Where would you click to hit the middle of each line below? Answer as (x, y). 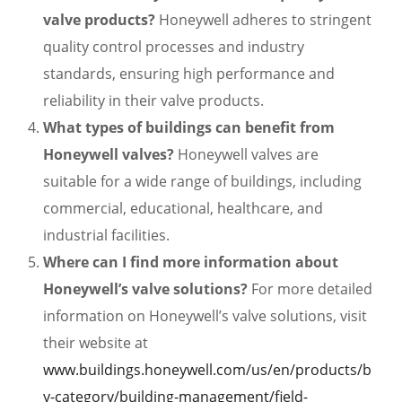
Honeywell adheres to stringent (263, 20)
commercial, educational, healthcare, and (183, 209)
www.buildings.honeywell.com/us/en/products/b (207, 370)
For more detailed (310, 289)
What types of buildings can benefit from (189, 128)
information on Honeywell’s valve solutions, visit (205, 316)
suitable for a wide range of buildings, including (202, 182)
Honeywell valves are (246, 155)
